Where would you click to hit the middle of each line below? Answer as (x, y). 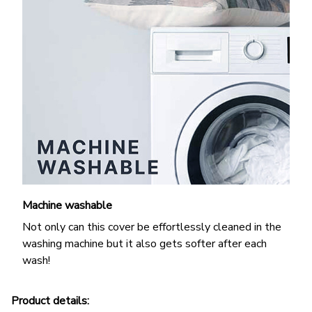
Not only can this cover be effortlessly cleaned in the (152, 227)
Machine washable (69, 206)
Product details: (50, 301)
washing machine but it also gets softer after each (145, 243)
